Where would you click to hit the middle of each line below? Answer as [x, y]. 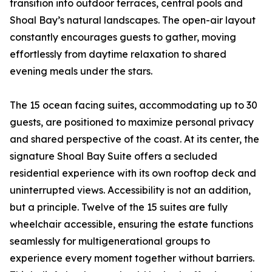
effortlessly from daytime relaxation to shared [118, 54]
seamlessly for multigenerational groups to [110, 241]
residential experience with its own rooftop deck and [133, 173]
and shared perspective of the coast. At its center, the [134, 139]
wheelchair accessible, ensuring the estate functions [131, 224]
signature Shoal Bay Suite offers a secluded [114, 156]
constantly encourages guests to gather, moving [123, 37]
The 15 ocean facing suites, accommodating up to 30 [134, 105]
